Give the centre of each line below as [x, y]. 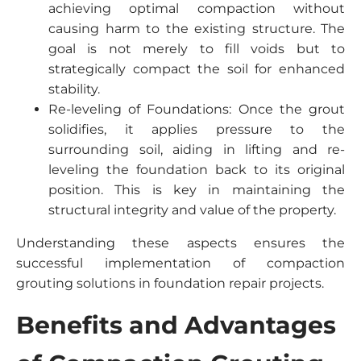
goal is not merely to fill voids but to [197, 49]
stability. [74, 89]
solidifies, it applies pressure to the [197, 129]
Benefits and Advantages [176, 325]
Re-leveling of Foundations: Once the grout [197, 109]
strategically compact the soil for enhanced [197, 69]
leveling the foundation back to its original [197, 170]
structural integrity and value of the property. [192, 210]
